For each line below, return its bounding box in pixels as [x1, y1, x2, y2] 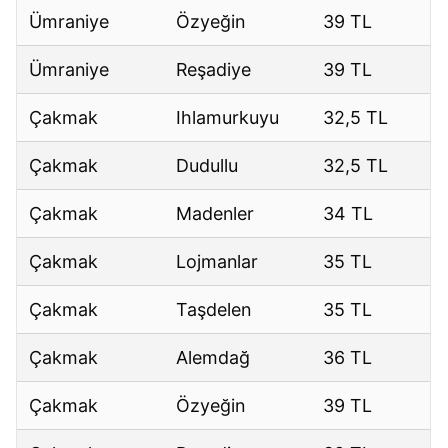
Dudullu [176, 155, 239, 177]
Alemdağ [176, 347, 251, 369]
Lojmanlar [176, 251, 259, 273]
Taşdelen [176, 299, 252, 321]
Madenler [176, 203, 255, 225]
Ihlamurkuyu [176, 107, 280, 129]
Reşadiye [176, 59, 252, 81]
